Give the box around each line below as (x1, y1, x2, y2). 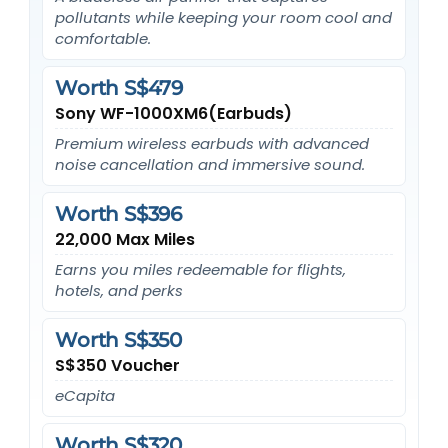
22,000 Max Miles (55, 227, 196, 251)
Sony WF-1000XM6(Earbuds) (55, 101, 293, 125)
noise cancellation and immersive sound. (55, 153, 366, 175)
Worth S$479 (55, 75, 183, 100)
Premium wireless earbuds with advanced (55, 132, 370, 154)
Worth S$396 (55, 201, 182, 226)
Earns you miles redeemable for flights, (55, 258, 347, 280)
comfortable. (55, 27, 152, 49)
